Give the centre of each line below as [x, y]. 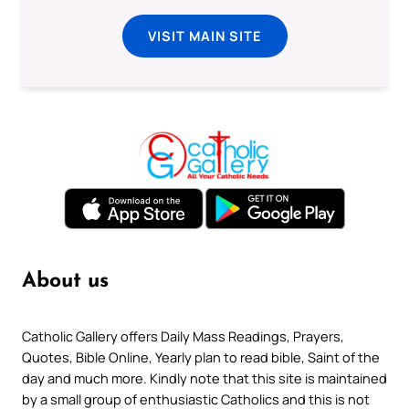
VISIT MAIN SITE [204, 36]
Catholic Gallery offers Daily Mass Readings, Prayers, [183, 336]
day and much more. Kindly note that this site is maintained [204, 378]
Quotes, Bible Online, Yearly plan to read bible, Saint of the [201, 357]
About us [65, 281]
